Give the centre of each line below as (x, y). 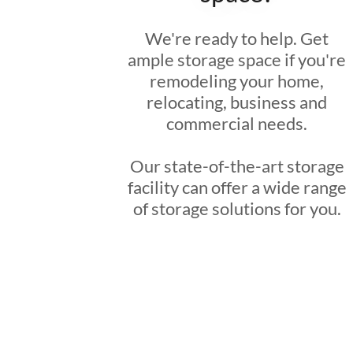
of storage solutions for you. (237, 208)
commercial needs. (237, 123)
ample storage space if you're (237, 59)
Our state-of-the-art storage (237, 166)
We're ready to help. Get (237, 38)
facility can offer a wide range (237, 187)
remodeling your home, (237, 81)
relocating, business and (237, 102)
